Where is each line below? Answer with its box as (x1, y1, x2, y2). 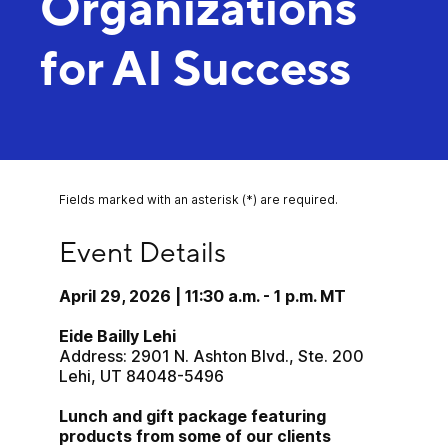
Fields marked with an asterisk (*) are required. (59, 192, 339, 207)
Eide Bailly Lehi (59, 326, 177, 346)
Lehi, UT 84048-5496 (59, 366, 225, 386)
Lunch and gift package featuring (59, 406, 327, 426)
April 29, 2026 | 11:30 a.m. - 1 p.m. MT (59, 286, 347, 306)
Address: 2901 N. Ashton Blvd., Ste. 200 (59, 346, 365, 366)
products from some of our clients (59, 426, 332, 446)
